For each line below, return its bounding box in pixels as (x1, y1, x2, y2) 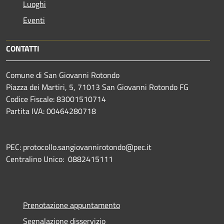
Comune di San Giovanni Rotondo (6, 68, 119, 81)
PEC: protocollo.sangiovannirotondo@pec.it (6, 140, 151, 153)
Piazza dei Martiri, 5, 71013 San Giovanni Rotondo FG (6, 80, 188, 93)
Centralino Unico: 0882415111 (6, 152, 113, 165)
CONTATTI (6, 42, 39, 54)
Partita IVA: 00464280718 (6, 104, 96, 117)
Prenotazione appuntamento (23, 198, 120, 211)
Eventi (23, 13, 45, 26)
